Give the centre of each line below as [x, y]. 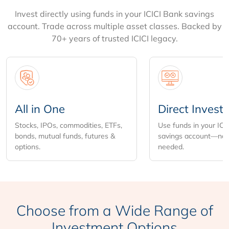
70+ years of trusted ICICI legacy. [114, 38]
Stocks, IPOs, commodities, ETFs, [68, 125]
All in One [40, 109]
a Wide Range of [158, 210]
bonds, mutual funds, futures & [65, 136]
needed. [171, 146]
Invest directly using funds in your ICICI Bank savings [114, 14]
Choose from [59, 210]
